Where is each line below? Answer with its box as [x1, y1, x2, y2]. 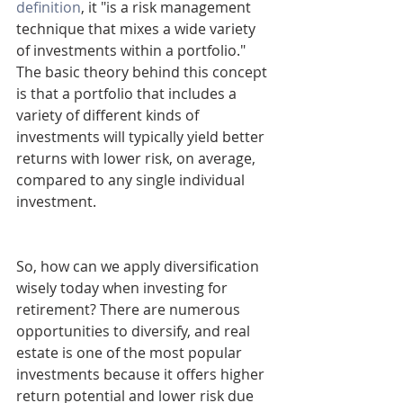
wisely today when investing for [16, 278, 231, 299]
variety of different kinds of [16, 105, 202, 126]
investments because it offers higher [16, 364, 268, 385]
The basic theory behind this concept [16, 62, 271, 83]
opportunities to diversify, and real [16, 321, 254, 342]
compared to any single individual [16, 170, 248, 191]
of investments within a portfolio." [16, 40, 249, 61]
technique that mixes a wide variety [16, 19, 259, 40]
